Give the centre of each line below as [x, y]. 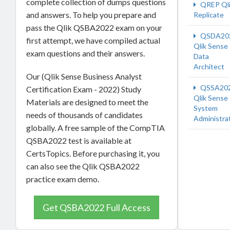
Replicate [209, 15]
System [206, 108]
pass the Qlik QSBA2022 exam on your [94, 27]
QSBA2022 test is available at [79, 140]
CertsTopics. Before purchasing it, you [93, 153]
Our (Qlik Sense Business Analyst [84, 76]
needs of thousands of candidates [84, 115]
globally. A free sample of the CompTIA [95, 128]
